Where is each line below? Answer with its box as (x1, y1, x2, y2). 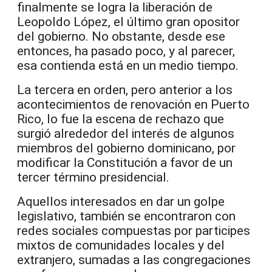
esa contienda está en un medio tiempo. (17, 58, 239, 73)
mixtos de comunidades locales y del (17, 237, 225, 253)
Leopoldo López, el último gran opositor (17, 14, 240, 29)
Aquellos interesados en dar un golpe (17, 194, 225, 209)
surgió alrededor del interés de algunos (17, 126, 234, 141)
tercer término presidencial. (17, 169, 169, 185)
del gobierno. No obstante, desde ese (17, 29, 225, 44)
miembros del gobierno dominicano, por (17, 140, 236, 155)
